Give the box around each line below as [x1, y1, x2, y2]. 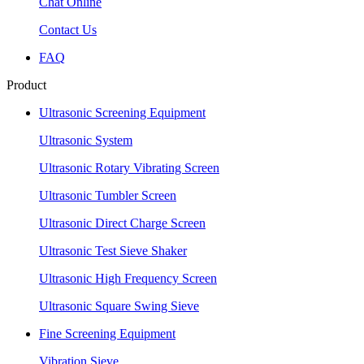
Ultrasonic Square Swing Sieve [39, 299, 199, 313]
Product [6, 78, 46, 92]
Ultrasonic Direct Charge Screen [39, 216, 206, 230]
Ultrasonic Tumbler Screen [39, 188, 176, 202]
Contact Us [39, 23, 97, 37]
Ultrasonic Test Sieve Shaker [39, 244, 187, 258]
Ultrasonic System [39, 133, 132, 147]
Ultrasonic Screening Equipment [39, 106, 206, 119]
